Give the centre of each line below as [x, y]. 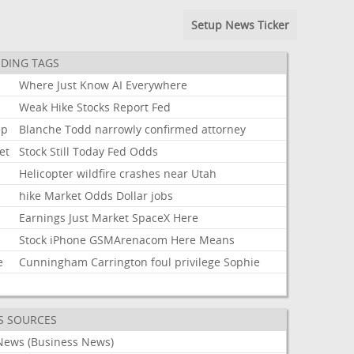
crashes [140, 173]
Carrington [120, 262]
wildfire [97, 173]
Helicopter [47, 173]
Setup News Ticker [240, 25]
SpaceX [151, 218]
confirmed [172, 129]
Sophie [242, 262]
